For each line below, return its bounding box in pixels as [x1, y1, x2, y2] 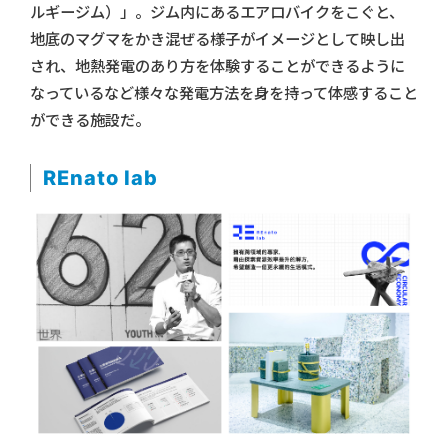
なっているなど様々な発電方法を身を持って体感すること [30, 84, 418, 104]
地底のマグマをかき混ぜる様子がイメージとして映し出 [30, 30, 405, 50]
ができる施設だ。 [30, 111, 150, 131]
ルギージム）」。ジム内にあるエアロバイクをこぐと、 [30, 3, 404, 23]
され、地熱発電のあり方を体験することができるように [30, 57, 405, 77]
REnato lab [43, 166, 158, 191]
